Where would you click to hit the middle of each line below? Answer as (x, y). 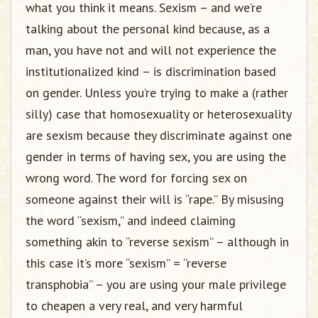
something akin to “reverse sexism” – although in (157, 242)
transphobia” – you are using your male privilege (156, 284)
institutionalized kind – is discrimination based (151, 71)
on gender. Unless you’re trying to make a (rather (157, 93)
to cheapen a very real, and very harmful (134, 306)
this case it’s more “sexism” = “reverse (126, 263)
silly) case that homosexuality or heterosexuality (158, 114)
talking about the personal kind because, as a (148, 29)
